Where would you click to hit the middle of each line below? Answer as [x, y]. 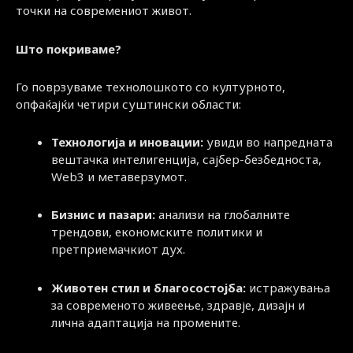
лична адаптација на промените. [146, 322]
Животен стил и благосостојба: [149, 287]
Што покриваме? [69, 48]
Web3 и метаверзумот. [119, 176]
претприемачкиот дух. [118, 249]
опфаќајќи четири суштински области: [128, 104]
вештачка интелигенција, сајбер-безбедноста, [186, 159]
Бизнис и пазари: [103, 215]
